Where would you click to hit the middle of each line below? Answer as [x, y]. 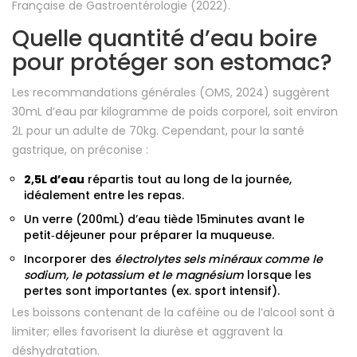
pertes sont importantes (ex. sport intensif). [152, 291]
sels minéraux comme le [253, 259]
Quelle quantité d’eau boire [165, 39]
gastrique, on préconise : [80, 150]
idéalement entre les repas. [104, 196]
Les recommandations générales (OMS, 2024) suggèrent [171, 93]
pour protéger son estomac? [172, 63]
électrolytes [147, 259]
